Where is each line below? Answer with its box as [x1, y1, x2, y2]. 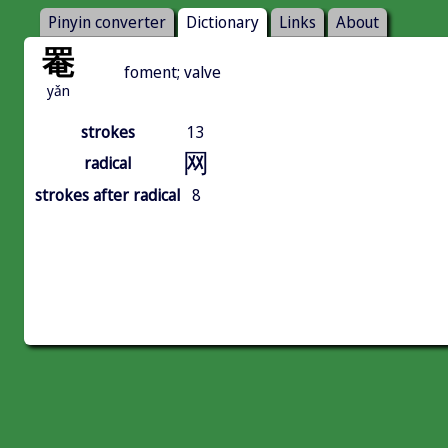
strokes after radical [35, 184, 180, 207]
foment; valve [124, 61, 221, 84]
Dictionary [186, 11, 259, 34]
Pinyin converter [48, 11, 166, 34]
